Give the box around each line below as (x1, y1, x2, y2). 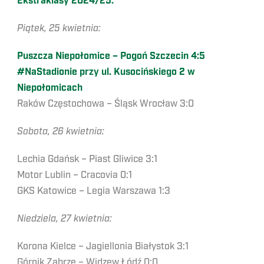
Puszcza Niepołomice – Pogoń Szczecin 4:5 (17, 50, 205, 62)
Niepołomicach (17, 82, 82, 94)
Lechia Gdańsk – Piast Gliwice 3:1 (17, 153, 157, 165)
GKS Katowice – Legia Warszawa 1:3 (17, 185, 170, 197)
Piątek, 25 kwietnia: (17, 22, 101, 34)
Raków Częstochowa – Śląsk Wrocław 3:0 (17, 98, 194, 110)
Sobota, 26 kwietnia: (17, 126, 104, 137)
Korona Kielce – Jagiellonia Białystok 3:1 (17, 240, 189, 252)
